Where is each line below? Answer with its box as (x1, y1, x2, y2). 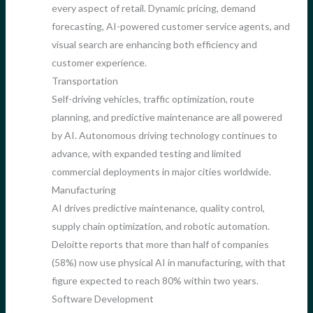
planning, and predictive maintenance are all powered (51, 110, 282, 123)
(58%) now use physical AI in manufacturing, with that (51, 256, 286, 268)
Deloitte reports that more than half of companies (51, 238, 269, 250)
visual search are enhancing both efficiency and (51, 38, 257, 50)
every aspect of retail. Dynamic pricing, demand (51, 1, 256, 14)
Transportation (51, 74, 118, 87)
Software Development (51, 292, 154, 305)
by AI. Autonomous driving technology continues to (51, 129, 277, 141)
